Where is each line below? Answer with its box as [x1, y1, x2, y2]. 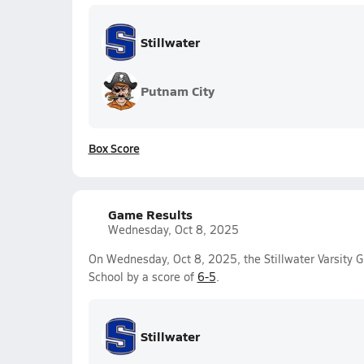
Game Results [107, 205, 193, 223]
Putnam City [140, 81, 214, 100]
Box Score [88, 140, 140, 156]
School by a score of [88, 269, 197, 284]
